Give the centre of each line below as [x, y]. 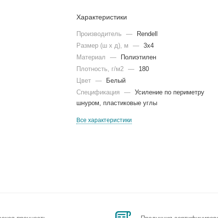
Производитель [100, 34]
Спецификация [99, 92]
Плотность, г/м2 [101, 69]
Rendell [147, 34]
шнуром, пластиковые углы [117, 103]
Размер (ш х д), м [104, 45]
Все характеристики [104, 120]
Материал [92, 57]
